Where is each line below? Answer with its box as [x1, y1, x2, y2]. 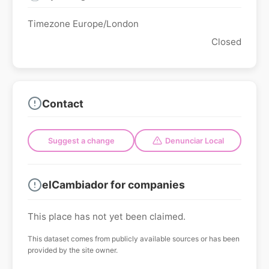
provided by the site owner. [28, 245, 118, 255]
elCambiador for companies [42, 178, 185, 192]
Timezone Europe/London [28, 18, 139, 30]
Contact [42, 97, 83, 110]
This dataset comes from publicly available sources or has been [28, 234, 240, 243]
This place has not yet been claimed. [28, 210, 186, 222]
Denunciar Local [165, 136, 224, 145]
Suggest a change [47, 136, 115, 145]
